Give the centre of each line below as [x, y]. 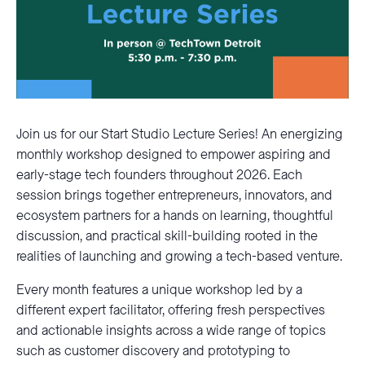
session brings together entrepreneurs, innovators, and [174, 196]
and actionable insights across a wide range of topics [171, 331]
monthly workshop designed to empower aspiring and [174, 155]
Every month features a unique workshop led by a [159, 290]
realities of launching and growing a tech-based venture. [179, 257]
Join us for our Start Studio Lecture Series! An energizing [180, 135]
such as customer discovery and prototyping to [153, 352]
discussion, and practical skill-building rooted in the [167, 237]
